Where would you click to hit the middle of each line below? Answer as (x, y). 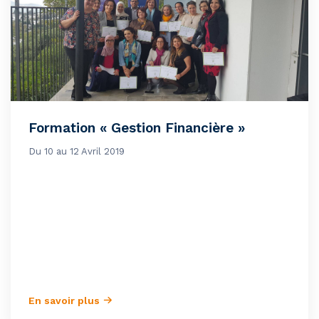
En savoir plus (66, 301)
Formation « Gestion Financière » (137, 128)
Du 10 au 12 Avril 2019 (77, 152)
